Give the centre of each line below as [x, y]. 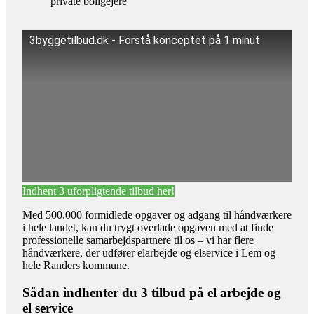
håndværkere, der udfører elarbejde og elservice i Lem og [149, 253]
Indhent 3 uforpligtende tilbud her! [98, 191]
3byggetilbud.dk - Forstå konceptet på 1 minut [145, 41]
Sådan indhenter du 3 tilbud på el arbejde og [152, 292]
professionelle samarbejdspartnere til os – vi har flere [138, 240]
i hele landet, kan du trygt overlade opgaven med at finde [148, 228]
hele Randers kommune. [76, 266]
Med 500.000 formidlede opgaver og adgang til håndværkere [157, 215]
